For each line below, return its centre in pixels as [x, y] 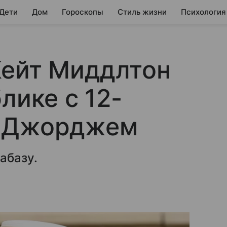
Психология [203, 12]
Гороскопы [83, 12]
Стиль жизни [142, 12]
